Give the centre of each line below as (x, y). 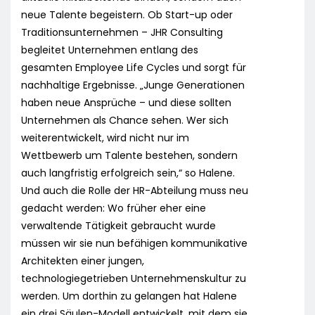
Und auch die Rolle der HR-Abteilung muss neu (135, 191)
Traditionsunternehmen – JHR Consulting (122, 33)
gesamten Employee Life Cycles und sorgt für (134, 68)
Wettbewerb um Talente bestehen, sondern (129, 156)
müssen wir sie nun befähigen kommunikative (134, 244)
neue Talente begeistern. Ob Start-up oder (127, 15)
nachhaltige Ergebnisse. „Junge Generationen (133, 85)
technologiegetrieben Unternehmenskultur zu (134, 279)
